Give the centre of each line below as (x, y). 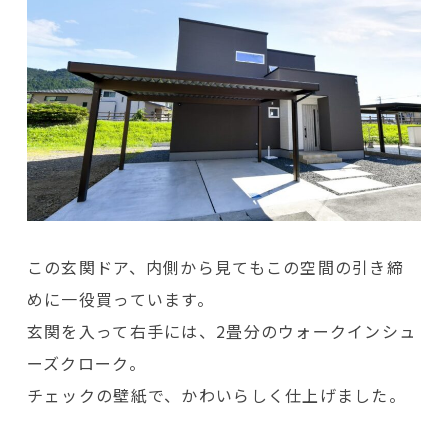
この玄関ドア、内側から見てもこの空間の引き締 (215, 266)
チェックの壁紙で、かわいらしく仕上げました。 (216, 394)
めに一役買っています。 (120, 298)
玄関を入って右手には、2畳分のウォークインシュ (221, 330)
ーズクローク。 (86, 362)
